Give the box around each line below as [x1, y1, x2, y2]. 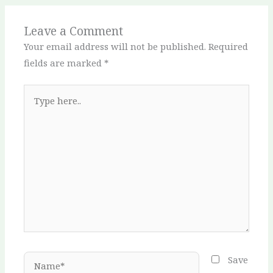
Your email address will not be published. [24, 40, 207, 53]
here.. [23, 102, 48, 115]
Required [208, 40, 249, 53]
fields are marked [24, 57, 105, 69]
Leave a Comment [24, 23, 124, 40]
